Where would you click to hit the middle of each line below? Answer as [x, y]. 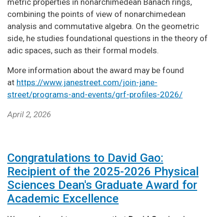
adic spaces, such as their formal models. [84, 50]
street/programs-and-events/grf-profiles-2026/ [95, 94]
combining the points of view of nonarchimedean [96, 14]
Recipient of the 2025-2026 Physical [103, 171]
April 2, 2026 [29, 114]
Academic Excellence [63, 198]
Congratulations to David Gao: [85, 158]
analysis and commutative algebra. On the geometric [103, 26]
